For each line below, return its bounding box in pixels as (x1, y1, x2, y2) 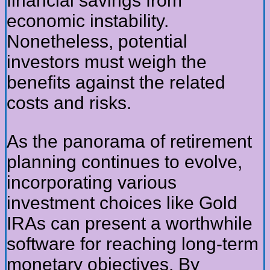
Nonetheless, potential (7, 31, 187, 52)
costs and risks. (7, 93, 131, 113)
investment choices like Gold (7, 193, 237, 213)
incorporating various (7, 172, 177, 193)
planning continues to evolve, (7, 152, 242, 172)
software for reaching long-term (7, 234, 259, 254)
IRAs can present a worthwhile (7, 213, 253, 234)
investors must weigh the (7, 52, 207, 72)
